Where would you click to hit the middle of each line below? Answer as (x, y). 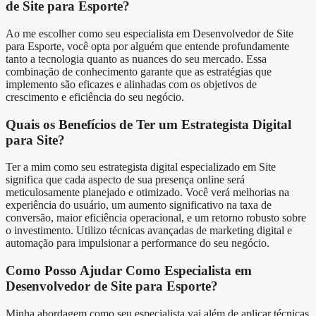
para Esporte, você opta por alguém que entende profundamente (147, 46)
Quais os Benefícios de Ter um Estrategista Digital (148, 124)
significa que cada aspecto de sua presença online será (125, 180)
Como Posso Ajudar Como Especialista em (129, 271)
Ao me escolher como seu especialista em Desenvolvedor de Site (150, 33)
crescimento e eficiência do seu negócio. (95, 97)
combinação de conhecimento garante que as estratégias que (139, 71)
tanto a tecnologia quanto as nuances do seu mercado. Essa (136, 59)
